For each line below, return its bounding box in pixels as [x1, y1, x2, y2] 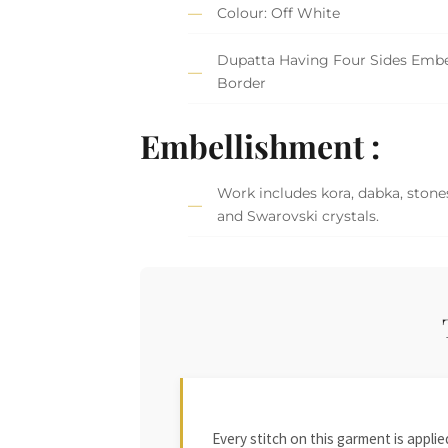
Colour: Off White [217, 4, 341, 23]
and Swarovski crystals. [217, 207, 380, 226]
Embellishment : [140, 123, 381, 167]
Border [217, 74, 267, 93]
